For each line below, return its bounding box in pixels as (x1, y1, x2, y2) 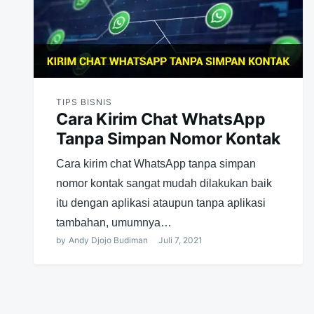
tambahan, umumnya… (56, 217, 172, 229)
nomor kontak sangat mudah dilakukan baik (56, 177, 272, 190)
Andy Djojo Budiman (69, 235, 148, 246)
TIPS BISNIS (56, 97, 112, 108)
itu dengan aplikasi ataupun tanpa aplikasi (56, 197, 266, 210)
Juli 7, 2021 (158, 235, 203, 246)
